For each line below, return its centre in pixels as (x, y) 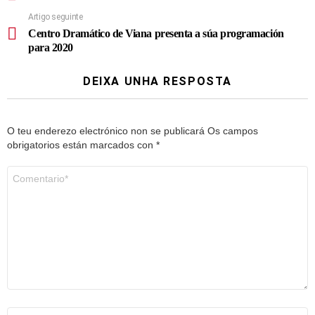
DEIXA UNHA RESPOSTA (157, 82)
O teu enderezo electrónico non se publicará (106, 131)
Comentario (32, 172)
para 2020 (51, 48)
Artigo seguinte (56, 17)
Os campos (233, 131)
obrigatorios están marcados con (82, 145)
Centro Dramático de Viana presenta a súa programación (156, 34)
